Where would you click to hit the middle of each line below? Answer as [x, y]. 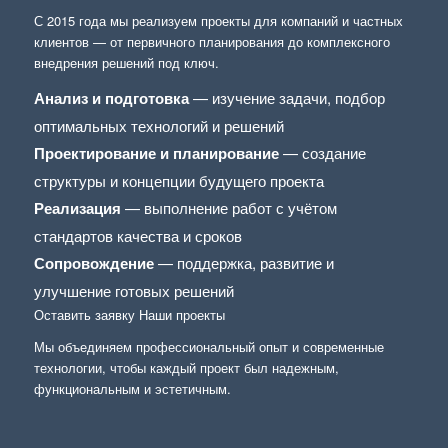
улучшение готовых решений [133, 290]
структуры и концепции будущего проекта [178, 180]
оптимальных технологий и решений [158, 125]
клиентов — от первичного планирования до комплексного [211, 41]
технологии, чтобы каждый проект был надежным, [186, 367]
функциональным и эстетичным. [132, 388]
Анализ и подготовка [111, 97]
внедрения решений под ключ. [126, 62]
